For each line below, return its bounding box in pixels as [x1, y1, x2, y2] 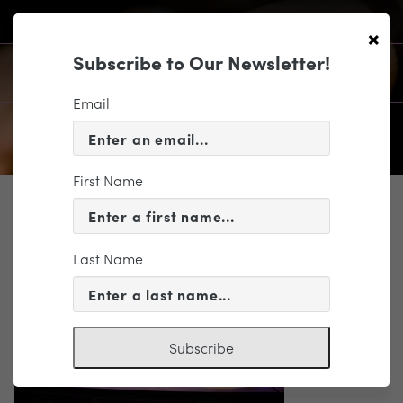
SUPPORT [14, 201, 85, 222]
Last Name [73, 248, 143, 270]
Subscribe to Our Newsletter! [73, 47, 330, 76]
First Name [73, 170, 143, 192]
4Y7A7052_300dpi [14, 218, 212, 248]
